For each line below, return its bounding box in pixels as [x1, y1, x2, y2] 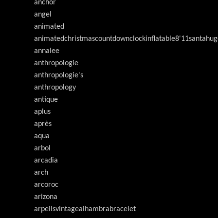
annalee [34, 47, 59, 55]
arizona [34, 193, 57, 201]
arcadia [34, 157, 58, 164]
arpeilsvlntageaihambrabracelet [34, 205, 136, 213]
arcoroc [34, 181, 58, 189]
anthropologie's [34, 72, 83, 79]
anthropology [34, 84, 76, 91]
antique [34, 96, 58, 104]
